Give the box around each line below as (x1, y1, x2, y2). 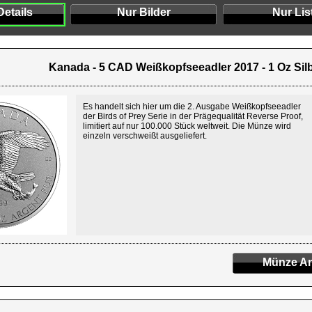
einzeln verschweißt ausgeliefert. (83, 131, 207, 141)
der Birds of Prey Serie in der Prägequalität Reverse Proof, (83, 111, 303, 121)
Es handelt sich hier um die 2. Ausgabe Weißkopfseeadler (83, 102, 301, 111)
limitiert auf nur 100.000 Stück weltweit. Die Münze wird (83, 121, 291, 131)
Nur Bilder (116, 6, 171, 18)
